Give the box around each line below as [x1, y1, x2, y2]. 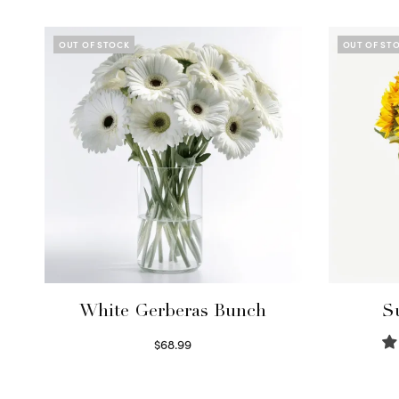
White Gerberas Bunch [79, 304, 267, 322]
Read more [141, 355, 206, 374]
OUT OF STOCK [59, 37, 130, 51]
